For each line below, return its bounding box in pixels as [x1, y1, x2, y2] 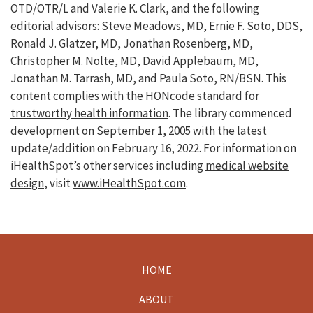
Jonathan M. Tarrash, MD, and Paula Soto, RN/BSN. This [10, 71, 286, 87]
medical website [205, 158, 289, 174]
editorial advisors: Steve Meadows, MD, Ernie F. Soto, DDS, [10, 18, 303, 34]
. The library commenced [168, 105, 292, 122]
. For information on [199, 140, 296, 156]
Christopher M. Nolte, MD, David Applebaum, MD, [10, 53, 259, 69]
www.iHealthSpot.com [73, 175, 186, 191]
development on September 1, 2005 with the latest [10, 123, 267, 139]
